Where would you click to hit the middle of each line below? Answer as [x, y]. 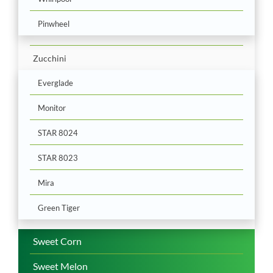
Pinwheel [54, 23]
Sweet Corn [57, 241]
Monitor [52, 108]
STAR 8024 [58, 133]
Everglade [55, 83]
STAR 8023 [58, 158]
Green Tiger [59, 207]
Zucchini [50, 58]
